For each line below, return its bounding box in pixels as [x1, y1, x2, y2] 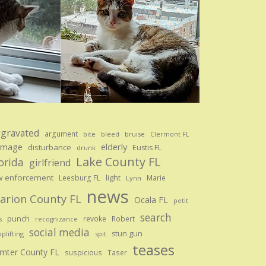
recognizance [34, 214, 78, 223]
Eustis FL [132, 142, 161, 153]
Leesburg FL [58, 172, 100, 182]
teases [132, 240, 175, 259]
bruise [124, 129, 145, 138]
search [140, 210, 172, 224]
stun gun [111, 228, 142, 239]
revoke [83, 213, 106, 223]
